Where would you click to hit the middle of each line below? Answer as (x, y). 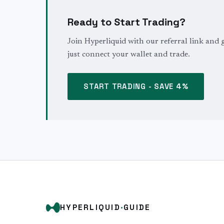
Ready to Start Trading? (126, 22)
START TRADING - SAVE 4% (136, 86)
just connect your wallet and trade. (129, 54)
